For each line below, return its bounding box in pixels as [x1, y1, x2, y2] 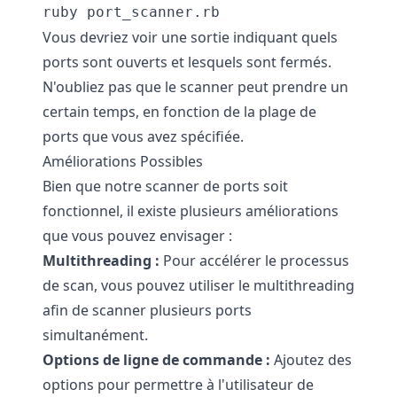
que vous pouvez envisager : [43, 226, 232, 245]
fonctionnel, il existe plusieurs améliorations [43, 201, 339, 221]
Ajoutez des [270, 350, 352, 370]
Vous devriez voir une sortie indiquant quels [43, 27, 338, 47]
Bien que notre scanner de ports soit [43, 176, 288, 196]
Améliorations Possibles [43, 152, 203, 171]
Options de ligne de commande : [43, 350, 270, 370]
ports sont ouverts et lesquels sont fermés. [43, 52, 331, 72]
